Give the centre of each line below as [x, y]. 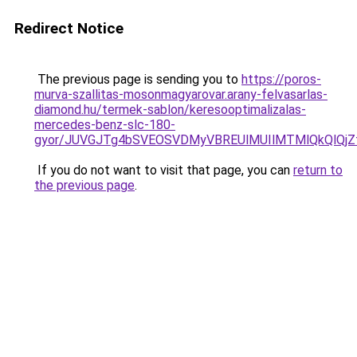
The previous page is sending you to [138, 79]
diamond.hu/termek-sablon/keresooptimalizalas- [170, 110]
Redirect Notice [69, 28]
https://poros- [281, 79]
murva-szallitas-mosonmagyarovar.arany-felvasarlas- [181, 94]
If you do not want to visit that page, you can [164, 170]
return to [318, 170]
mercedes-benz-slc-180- [105, 125]
